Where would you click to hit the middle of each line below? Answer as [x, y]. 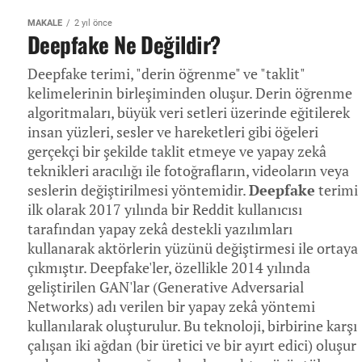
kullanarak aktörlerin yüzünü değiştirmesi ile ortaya [193, 248]
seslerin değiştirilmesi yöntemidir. [138, 190]
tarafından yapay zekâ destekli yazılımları [160, 229]
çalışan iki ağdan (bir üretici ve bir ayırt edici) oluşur [192, 345]
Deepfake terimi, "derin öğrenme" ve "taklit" [166, 74]
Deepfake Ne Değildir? [124, 44]
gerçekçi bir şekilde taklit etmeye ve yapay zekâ [177, 152]
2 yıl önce [93, 23]
